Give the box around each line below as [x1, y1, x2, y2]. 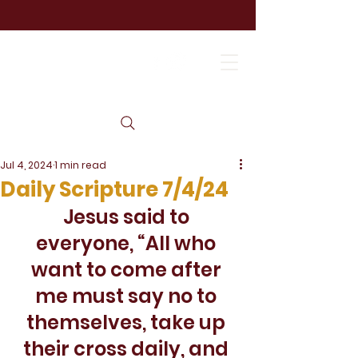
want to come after [30, 257, 225, 283]
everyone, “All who [36, 230, 220, 257]
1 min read [54, 158, 106, 172]
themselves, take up [26, 309, 229, 336]
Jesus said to [62, 204, 193, 230]
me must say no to [35, 283, 221, 309]
